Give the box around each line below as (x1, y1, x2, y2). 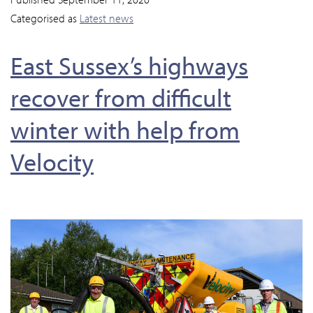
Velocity (10, 145, 94, 178)
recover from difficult (10, 81, 231, 114)
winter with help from (10, 113, 240, 146)
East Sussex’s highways (10, 49, 248, 82)
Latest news (80, 11, 133, 26)
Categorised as (10, 11, 80, 26)
